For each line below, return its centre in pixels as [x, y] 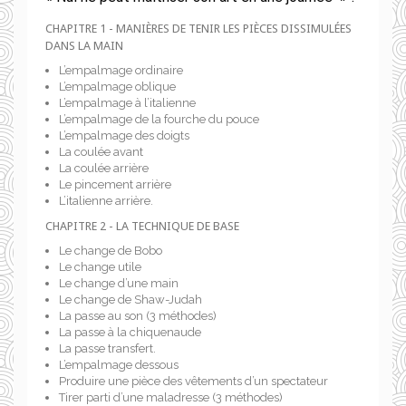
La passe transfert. [107, 348]
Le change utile [100, 267]
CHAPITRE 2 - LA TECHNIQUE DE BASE [142, 226]
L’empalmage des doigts [124, 135]
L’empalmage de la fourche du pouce [159, 119]
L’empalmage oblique [117, 87]
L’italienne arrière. [106, 201]
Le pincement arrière [115, 184]
